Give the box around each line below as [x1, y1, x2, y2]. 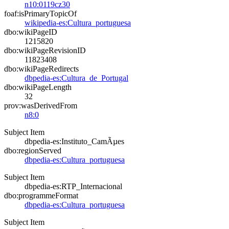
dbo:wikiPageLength [4, 83, 72, 91]
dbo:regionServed [4, 146, 61, 155]
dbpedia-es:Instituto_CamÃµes [25, 137, 124, 146]
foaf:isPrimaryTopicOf [4, 9, 77, 18]
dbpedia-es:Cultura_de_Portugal [25, 74, 128, 82]
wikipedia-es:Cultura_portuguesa [25, 18, 131, 27]
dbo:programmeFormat [4, 191, 78, 200]
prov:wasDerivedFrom [4, 101, 77, 110]
